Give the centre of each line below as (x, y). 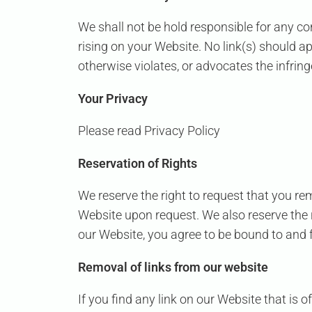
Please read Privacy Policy (149, 131)
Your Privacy (113, 99)
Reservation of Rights (138, 164)
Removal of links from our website (173, 267)
